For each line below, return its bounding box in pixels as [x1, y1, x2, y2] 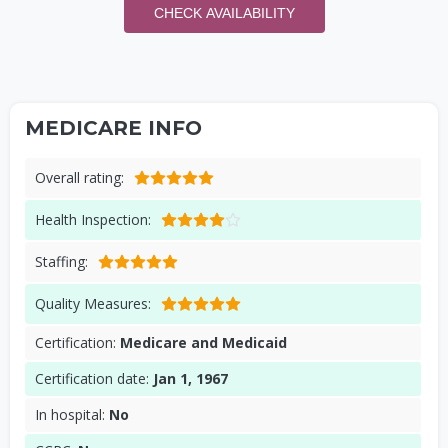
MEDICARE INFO [25, 116, 202, 140]
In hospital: [35, 405, 109, 424]
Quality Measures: [35, 294, 151, 313]
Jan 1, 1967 [153, 369, 228, 388]
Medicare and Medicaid [120, 333, 287, 352]
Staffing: [35, 252, 88, 271]
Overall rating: [35, 168, 124, 187]
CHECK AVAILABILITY [153, 5, 295, 21]
